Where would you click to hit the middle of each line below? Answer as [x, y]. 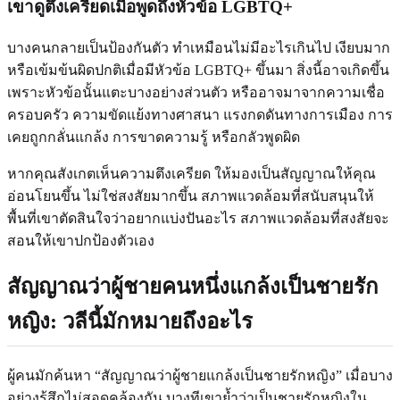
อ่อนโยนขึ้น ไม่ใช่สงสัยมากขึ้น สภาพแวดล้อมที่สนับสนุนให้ [191, 196]
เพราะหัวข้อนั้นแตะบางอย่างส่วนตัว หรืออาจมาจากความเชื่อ [196, 92]
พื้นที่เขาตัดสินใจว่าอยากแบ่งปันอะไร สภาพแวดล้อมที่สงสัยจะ [198, 218]
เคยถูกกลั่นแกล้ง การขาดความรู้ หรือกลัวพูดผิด [154, 137]
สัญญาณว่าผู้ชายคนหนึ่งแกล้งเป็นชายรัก [193, 287]
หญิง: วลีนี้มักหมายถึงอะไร [130, 322]
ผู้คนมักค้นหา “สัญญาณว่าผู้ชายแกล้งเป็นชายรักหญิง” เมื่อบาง [200, 375]
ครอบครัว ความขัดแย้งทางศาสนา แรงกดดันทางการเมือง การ [200, 114]
